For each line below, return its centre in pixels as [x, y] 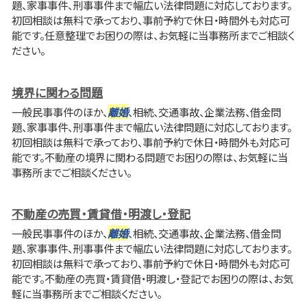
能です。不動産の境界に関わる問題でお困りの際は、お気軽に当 [150, 157]
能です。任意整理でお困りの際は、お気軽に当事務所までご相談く [153, 35]
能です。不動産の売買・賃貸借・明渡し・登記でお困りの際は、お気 [152, 279]
